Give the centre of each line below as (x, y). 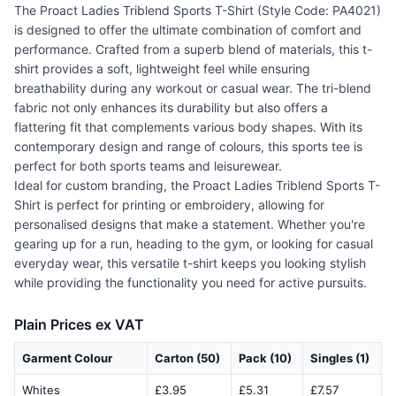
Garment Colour (67, 358)
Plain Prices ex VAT (79, 325)
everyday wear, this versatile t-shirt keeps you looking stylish (190, 263)
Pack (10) (265, 358)
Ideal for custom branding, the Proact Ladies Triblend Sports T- (197, 186)
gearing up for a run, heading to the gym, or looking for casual (194, 244)
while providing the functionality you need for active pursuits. (190, 283)
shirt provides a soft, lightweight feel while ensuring (162, 69)
